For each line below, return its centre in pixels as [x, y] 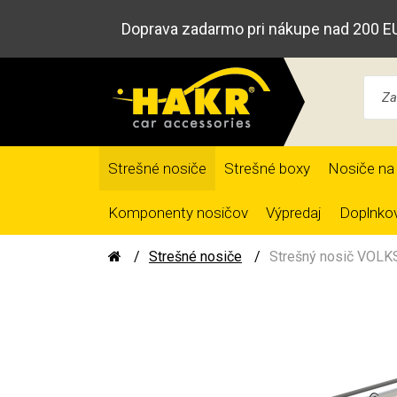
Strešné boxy [267, 168]
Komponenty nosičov [178, 213]
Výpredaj [294, 213]
